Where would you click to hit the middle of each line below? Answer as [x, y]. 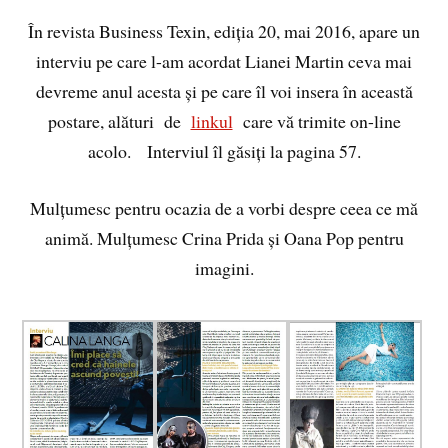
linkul [211, 121]
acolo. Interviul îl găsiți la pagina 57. [224, 151]
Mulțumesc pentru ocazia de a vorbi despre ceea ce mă [224, 207]
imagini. [224, 267]
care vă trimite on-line [316, 121]
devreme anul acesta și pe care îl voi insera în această [224, 91]
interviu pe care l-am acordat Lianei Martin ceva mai [224, 61]
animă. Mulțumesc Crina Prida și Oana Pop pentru [224, 237]
